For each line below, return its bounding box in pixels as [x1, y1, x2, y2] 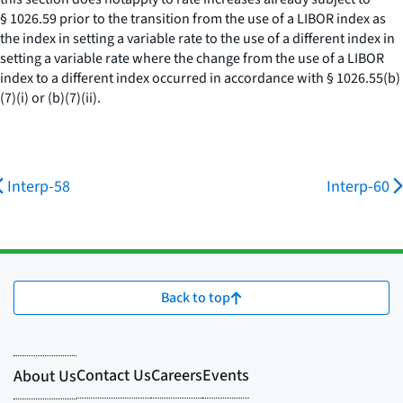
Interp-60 [327, 175, 390, 198]
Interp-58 [7, 175, 70, 198]
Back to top [161, 288, 230, 308]
